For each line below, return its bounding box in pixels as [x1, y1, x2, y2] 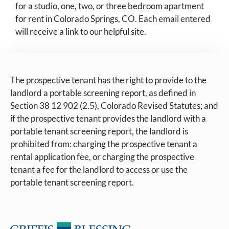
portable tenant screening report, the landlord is [10, 125, 188, 136]
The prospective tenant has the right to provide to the [10, 74, 207, 85]
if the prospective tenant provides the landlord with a [10, 112, 206, 124]
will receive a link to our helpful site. [15, 26, 146, 37]
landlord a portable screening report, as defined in [10, 87, 196, 98]
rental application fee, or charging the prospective [10, 151, 194, 162]
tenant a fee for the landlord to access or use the [10, 164, 188, 175]
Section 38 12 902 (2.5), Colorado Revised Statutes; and [10, 100, 218, 111]
